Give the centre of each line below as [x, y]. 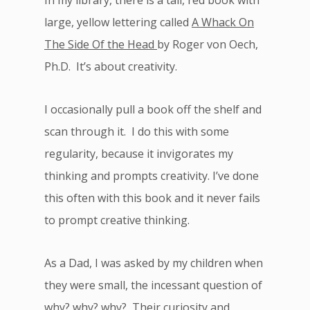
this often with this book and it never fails [152, 198]
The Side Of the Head [101, 44]
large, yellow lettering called [118, 22]
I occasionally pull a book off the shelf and [153, 109]
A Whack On [223, 22]
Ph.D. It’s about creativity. [111, 66]
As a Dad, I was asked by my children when [154, 263]
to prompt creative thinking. [117, 220]
